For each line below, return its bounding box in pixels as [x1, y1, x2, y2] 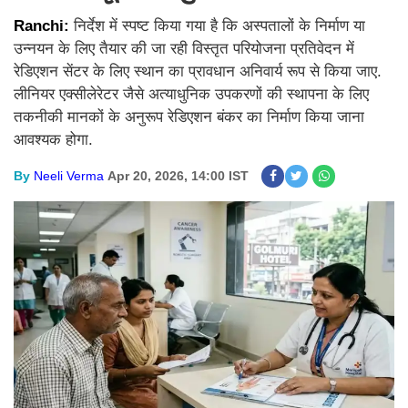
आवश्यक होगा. [14, 131, 93, 148]
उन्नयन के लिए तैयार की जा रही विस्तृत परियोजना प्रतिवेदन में [14, 40, 354, 57]
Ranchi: [14, 17, 74, 35]
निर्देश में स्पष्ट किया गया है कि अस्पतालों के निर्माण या [74, 17, 365, 35]
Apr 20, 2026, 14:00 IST [107, 168, 249, 183]
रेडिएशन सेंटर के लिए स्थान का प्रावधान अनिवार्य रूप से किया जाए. [14, 63, 382, 80]
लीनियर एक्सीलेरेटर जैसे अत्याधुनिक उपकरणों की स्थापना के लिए [14, 86, 369, 103]
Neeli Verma [34, 168, 104, 183]
